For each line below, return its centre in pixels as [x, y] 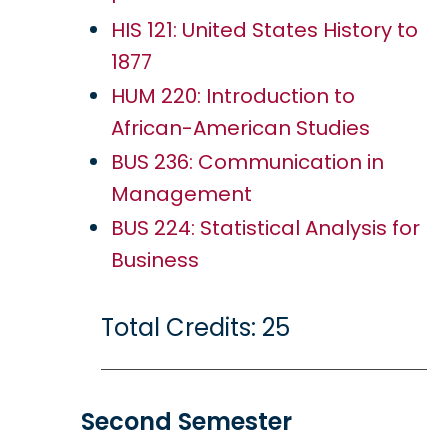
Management [181, 194]
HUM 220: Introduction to [233, 96]
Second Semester [186, 421]
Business [155, 260]
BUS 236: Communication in [247, 162]
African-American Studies [240, 128]
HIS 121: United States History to [264, 30]
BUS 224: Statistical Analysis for [265, 228]
